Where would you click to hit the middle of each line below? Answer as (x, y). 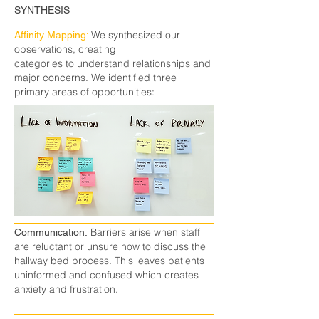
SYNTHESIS (42, 10)
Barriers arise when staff (145, 232)
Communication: (52, 232)
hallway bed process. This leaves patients (109, 261)
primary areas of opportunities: (84, 92)
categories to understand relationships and (113, 63)
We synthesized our (136, 35)
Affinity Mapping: (53, 35)
